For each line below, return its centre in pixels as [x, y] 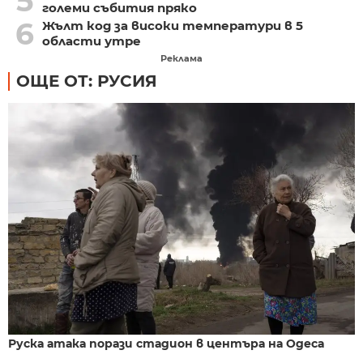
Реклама [181, 59]
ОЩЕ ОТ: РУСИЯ [87, 81]
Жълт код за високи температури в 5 [172, 26]
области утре [91, 41]
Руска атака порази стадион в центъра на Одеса [166, 343]
